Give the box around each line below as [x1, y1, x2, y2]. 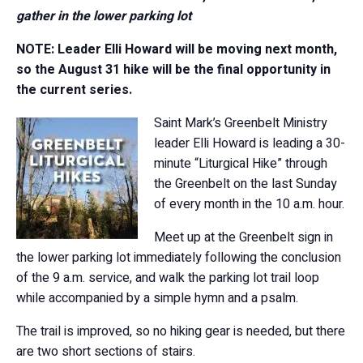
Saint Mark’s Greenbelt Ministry [154, 113, 327, 133]
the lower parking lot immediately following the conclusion [16, 248, 341, 267]
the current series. [16, 80, 132, 100]
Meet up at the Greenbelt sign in [154, 228, 333, 247]
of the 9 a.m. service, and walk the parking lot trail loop [16, 268, 319, 288]
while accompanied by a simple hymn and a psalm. [16, 288, 298, 308]
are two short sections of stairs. [16, 342, 195, 361]
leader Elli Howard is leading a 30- [154, 134, 345, 153]
